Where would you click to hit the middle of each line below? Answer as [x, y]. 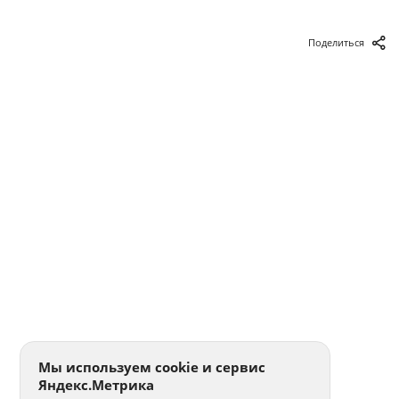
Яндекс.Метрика [97, 384]
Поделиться [336, 42]
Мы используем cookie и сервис [152, 366]
